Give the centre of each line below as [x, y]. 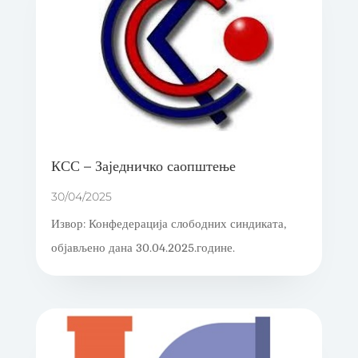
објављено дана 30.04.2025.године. [143, 249]
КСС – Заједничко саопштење [143, 167]
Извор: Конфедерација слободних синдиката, [168, 225]
